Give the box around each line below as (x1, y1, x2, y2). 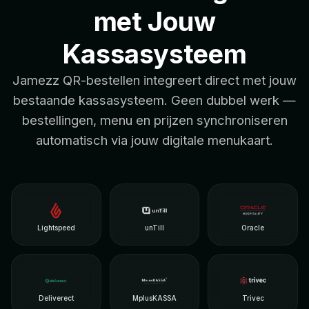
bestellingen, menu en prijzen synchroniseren (21, 112, 288, 128)
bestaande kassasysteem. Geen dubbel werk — (13, 92, 296, 108)
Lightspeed (37, 223, 75, 232)
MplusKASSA (132, 293, 177, 302)
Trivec (241, 293, 264, 302)
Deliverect (38, 293, 74, 302)
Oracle (241, 223, 265, 232)
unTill (144, 223, 164, 232)
